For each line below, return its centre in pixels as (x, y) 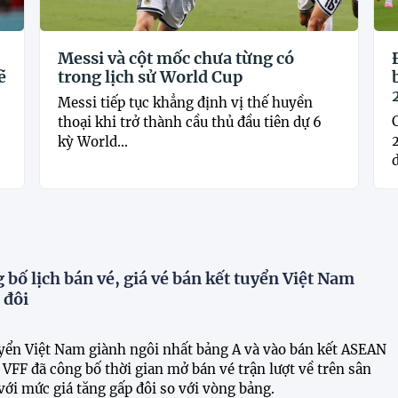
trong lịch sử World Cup (151, 76)
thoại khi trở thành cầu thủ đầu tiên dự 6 (190, 122)
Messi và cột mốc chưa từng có (176, 58)
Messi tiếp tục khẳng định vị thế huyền (186, 102)
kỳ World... (93, 141)
